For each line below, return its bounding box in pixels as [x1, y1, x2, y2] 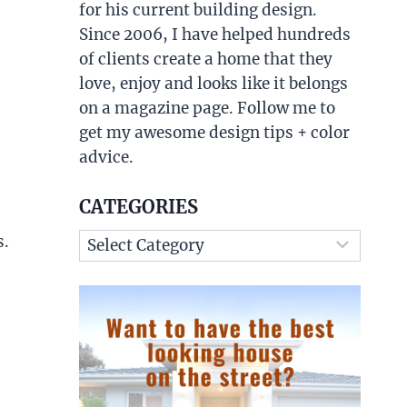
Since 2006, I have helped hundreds [78, 25, 351, 45]
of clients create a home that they [78, 49, 333, 69]
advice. [78, 147, 134, 167]
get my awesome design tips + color [78, 123, 350, 143]
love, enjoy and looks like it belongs [78, 74, 348, 94]
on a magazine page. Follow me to [78, 98, 335, 118]
